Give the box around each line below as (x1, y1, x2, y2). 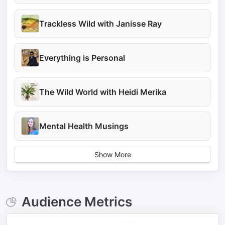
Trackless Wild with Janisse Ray (39, 19, 162, 29)
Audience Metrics (21, 194, 132, 209)
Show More (94, 150, 131, 159)
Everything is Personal (39, 53, 125, 63)
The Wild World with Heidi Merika (39, 87, 166, 97)
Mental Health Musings (39, 121, 129, 131)
